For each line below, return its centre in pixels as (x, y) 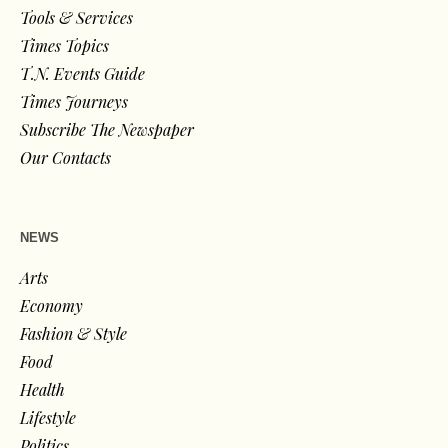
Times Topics (65, 45)
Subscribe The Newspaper (107, 129)
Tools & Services (77, 17)
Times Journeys (74, 101)
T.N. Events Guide (83, 73)
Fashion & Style (74, 333)
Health (43, 389)
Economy (52, 305)
